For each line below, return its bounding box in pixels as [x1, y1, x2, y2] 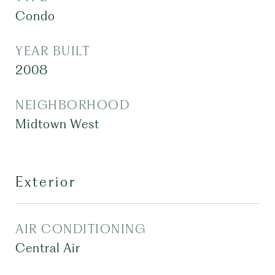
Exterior [15, 174, 76, 190]
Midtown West [15, 117, 99, 131]
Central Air [15, 241, 80, 255]
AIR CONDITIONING [15, 222, 145, 236]
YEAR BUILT [15, 44, 90, 58]
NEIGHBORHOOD [15, 98, 130, 112]
